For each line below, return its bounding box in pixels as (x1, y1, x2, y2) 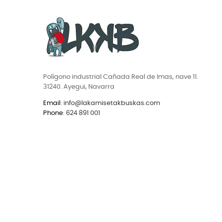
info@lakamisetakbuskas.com (62, 100, 160, 107)
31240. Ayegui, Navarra (43, 84, 114, 91)
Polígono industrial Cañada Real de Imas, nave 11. (43, 74, 198, 81)
